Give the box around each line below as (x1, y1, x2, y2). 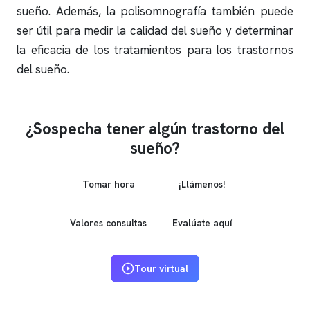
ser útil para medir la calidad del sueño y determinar (17, 23, 293, 38)
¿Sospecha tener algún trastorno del (26, 118, 284, 139)
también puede (206, 3, 294, 19)
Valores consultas (70, 216, 147, 229)
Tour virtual (134, 262, 188, 275)
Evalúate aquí (172, 216, 232, 229)
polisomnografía (120, 3, 207, 19)
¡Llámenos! (178, 177, 226, 190)
